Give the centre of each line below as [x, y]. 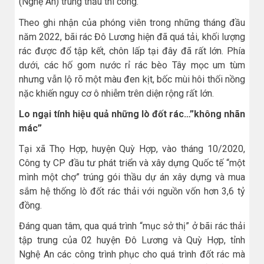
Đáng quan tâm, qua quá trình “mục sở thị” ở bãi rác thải [132, 226]
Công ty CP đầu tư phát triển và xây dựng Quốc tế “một [132, 163]
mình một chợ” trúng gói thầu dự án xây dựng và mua [132, 177]
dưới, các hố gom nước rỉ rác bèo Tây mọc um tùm [132, 65]
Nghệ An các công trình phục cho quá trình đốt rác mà [132, 255]
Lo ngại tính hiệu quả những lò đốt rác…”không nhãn [132, 114]
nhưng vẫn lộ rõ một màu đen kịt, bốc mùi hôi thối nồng [132, 79]
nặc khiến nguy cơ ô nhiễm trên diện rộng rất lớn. [116, 93]
